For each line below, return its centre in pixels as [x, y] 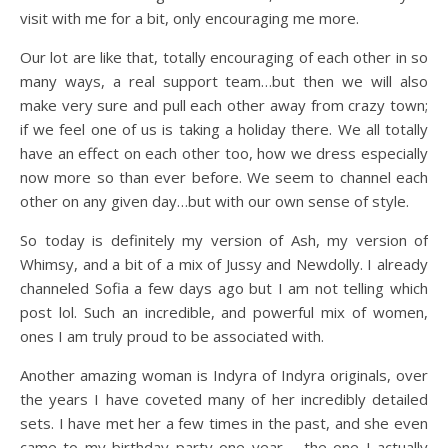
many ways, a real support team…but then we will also [224, 81]
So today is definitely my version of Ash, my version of [224, 240]
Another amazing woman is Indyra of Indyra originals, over [224, 375]
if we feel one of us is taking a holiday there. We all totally [224, 129]
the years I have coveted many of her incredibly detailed [224, 399]
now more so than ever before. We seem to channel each [224, 177]
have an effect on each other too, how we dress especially [224, 153]
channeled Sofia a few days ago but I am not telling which [224, 288]
